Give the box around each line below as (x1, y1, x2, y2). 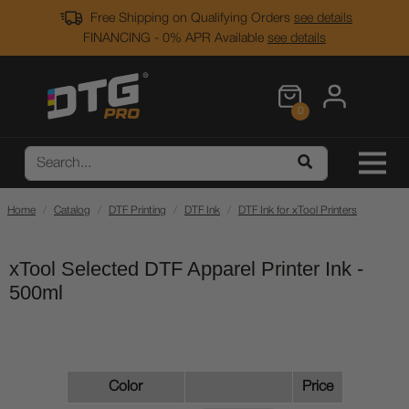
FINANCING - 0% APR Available (83, 33, 267, 45)
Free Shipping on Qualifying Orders (87, 12, 294, 25)
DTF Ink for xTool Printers (238, 205, 357, 215)
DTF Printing (109, 205, 166, 215)
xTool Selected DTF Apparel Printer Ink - (9, 257, 363, 280)
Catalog (54, 205, 90, 215)
